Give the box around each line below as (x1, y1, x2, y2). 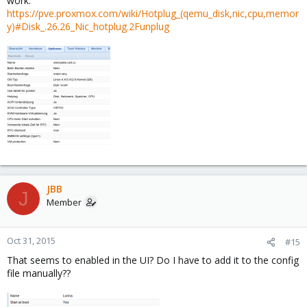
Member (47, 196, 82, 208)
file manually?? (7, 267, 71, 280)
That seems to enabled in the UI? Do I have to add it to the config (7, 254, 299, 267)
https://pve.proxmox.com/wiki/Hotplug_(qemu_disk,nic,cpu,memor (7, 7, 299, 20)
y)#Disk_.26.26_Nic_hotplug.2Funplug (7, 20, 169, 33)
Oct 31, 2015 (7, 234, 56, 247)
